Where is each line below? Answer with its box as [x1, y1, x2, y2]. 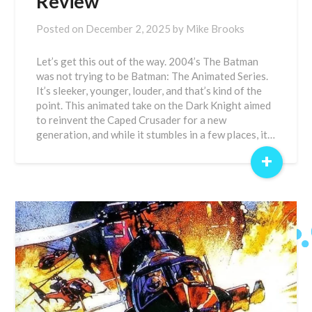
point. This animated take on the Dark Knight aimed [36, 99, 272, 111]
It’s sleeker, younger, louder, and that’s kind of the [36, 84, 263, 97]
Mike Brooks [186, 22, 245, 35]
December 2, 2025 [86, 22, 171, 35]
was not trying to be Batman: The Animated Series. [36, 70, 269, 82]
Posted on [36, 22, 86, 35]
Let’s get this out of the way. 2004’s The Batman [36, 55, 259, 68]
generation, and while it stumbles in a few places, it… [36, 128, 276, 141]
